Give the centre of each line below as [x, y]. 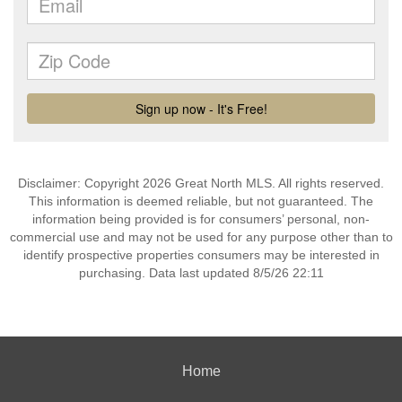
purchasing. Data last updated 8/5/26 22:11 [201, 273]
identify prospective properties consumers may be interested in [201, 255]
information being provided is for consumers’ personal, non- [201, 219]
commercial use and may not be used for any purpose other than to [201, 237]
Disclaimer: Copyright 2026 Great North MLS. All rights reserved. [201, 183]
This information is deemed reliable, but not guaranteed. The [201, 201]
